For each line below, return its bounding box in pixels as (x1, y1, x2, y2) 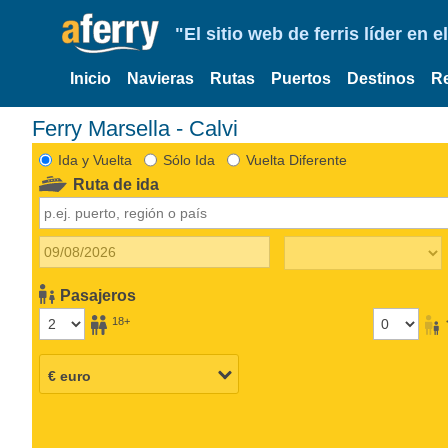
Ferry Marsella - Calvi (45, 115, 238, 141)
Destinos (347, 70, 415, 87)
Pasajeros (60, 286, 137, 304)
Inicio (70, 70, 111, 87)
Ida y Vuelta (57, 151, 132, 168)
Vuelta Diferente (245, 151, 347, 168)
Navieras (127, 70, 194, 87)
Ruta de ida (73, 175, 160, 193)
